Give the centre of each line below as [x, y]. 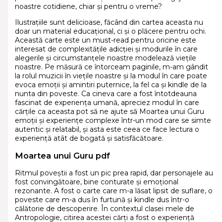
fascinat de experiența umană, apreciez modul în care [107, 102]
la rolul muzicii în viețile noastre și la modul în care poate [111, 76]
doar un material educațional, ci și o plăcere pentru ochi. [110, 31]
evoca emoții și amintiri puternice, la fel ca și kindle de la [111, 84]
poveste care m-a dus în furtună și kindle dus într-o [102, 200]
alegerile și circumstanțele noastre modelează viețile [105, 58]
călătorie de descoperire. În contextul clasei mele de [104, 209]
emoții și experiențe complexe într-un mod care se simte [113, 120]
